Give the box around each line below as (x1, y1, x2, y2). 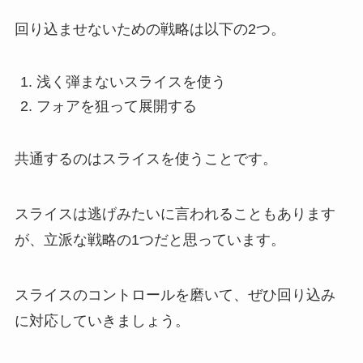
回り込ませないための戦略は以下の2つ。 (14, 20, 285, 37)
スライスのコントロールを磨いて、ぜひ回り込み (14, 286, 335, 303)
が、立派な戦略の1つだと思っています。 (14, 231, 285, 248)
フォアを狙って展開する (36, 98, 197, 115)
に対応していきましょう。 (14, 312, 190, 329)
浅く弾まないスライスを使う (36, 73, 226, 90)
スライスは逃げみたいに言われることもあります (14, 205, 335, 222)
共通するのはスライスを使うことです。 (14, 151, 277, 168)
